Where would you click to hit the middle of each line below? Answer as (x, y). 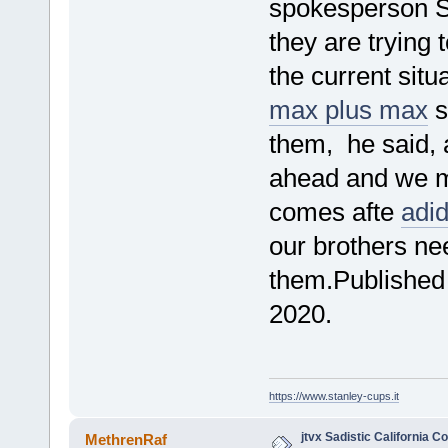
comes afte (334, 211)
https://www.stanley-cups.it (333, 396)
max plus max (348, 109)
